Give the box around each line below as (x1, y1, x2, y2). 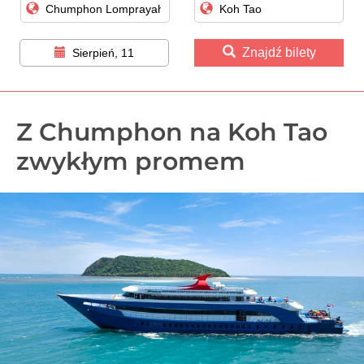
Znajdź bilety (241, 45, 316, 60)
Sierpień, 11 (72, 46, 134, 60)
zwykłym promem (16, 146, 245, 177)
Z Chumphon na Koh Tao (16, 117, 327, 148)
